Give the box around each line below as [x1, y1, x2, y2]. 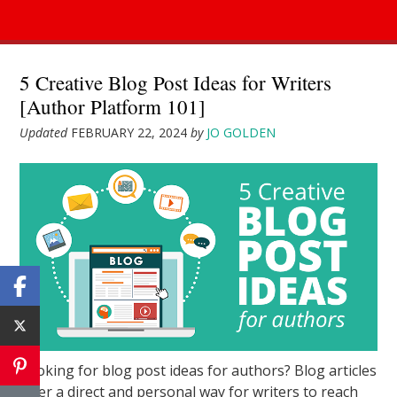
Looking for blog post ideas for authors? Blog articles [19, 360, 378, 380]
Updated [19, 124, 72, 141]
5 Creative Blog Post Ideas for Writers [19, 69, 332, 96]
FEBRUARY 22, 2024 [71, 124, 188, 141]
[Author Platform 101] [19, 93, 206, 120]
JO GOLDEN [206, 124, 276, 141]
